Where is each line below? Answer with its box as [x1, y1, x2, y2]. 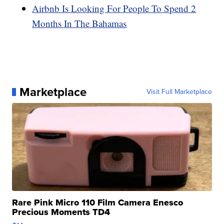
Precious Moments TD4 [12, 205, 110, 219]
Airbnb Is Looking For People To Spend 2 [32, 2, 196, 15]
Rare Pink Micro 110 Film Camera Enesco [12, 196, 183, 209]
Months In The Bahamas [32, 17, 127, 30]
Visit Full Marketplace [146, 86, 212, 97]
